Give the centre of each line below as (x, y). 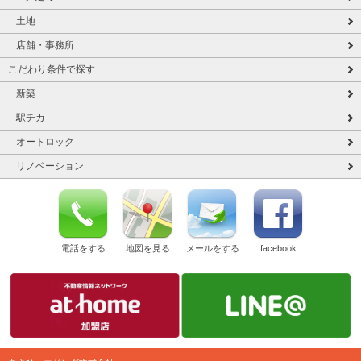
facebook (278, 248)
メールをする (213, 248)
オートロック (45, 141)
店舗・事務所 (45, 45)
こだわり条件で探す (52, 69)
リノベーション (50, 166)
